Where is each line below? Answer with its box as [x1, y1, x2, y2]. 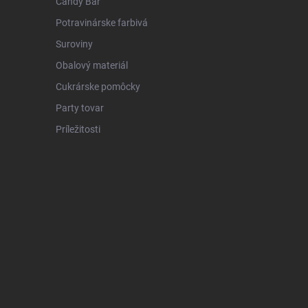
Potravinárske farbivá [55, 16, 148, 28]
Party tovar [55, 102, 104, 113]
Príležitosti [55, 123, 100, 135]
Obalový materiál [55, 59, 128, 71]
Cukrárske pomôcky [55, 80, 140, 92]
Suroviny [55, 38, 93, 49]
